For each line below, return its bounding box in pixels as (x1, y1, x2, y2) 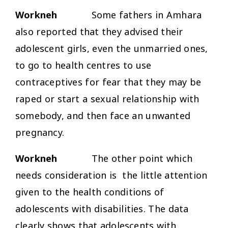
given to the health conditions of (15, 185, 164, 198)
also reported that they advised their (15, 25, 183, 38)
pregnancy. (15, 126, 64, 138)
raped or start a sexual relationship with (15, 92, 199, 105)
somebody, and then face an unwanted (15, 109, 191, 122)
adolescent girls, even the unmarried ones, (15, 42, 208, 54)
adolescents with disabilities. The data (15, 202, 189, 215)
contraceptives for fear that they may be (15, 75, 202, 88)
